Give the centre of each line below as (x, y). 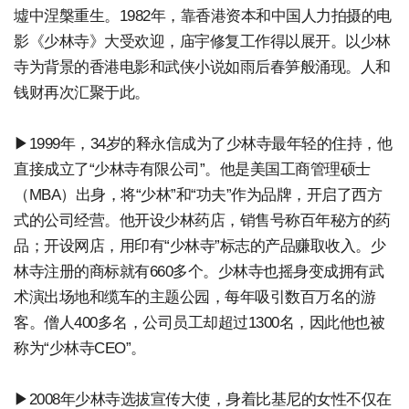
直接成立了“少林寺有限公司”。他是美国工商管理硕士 (192, 169)
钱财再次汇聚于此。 (82, 92)
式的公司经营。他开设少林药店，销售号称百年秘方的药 (202, 220)
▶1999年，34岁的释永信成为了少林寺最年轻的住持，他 (203, 143)
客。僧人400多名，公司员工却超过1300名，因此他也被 (199, 322)
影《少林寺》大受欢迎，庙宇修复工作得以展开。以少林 (202, 41)
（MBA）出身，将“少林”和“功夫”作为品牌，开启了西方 (198, 194)
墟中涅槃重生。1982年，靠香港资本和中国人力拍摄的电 (203, 16)
